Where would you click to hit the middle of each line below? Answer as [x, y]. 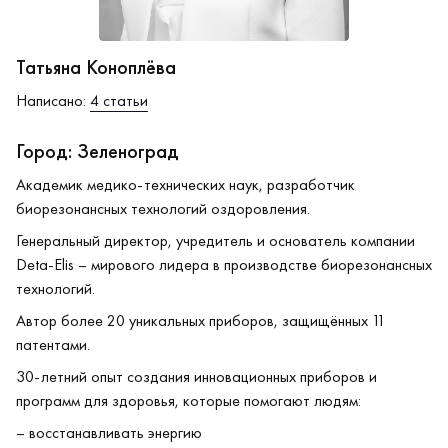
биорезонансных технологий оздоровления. [163, 208]
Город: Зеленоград [97, 151]
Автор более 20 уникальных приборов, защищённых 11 [201, 320]
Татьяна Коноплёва [96, 67]
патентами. [53, 344]
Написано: [53, 100]
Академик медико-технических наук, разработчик [185, 184]
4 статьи [119, 100]
